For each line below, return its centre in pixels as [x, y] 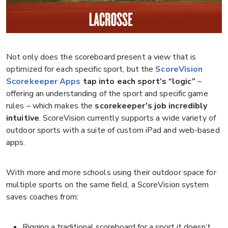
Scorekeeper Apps [44, 82]
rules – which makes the [51, 106]
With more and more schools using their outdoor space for [111, 173]
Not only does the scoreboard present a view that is [101, 57]
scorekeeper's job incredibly [151, 106]
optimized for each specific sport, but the [81, 69]
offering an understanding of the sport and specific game [107, 94]
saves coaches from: [42, 197]
